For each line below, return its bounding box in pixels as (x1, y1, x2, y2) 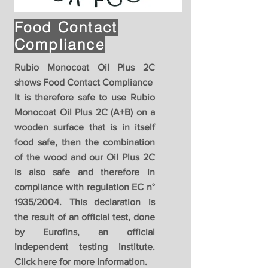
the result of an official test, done (14, 212, 155, 223)
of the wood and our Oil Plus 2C (14, 152, 155, 163)
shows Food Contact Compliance (14, 77, 153, 88)
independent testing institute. (14, 242, 155, 252)
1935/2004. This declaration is (14, 197, 155, 208)
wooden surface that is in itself (14, 122, 155, 133)
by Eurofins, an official (14, 227, 155, 237)
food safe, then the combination (14, 137, 155, 148)
